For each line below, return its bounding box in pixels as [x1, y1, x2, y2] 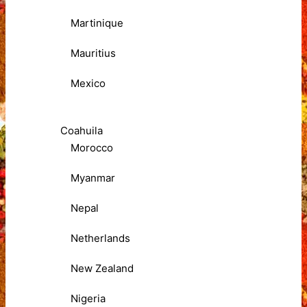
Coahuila [60, 124, 103, 138]
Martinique [71, 16, 123, 30]
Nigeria [71, 292, 106, 306]
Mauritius [71, 47, 116, 60]
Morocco [71, 141, 113, 155]
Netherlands [71, 232, 130, 245]
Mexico [71, 77, 106, 90]
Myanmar [71, 171, 115, 185]
